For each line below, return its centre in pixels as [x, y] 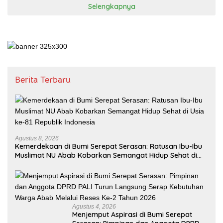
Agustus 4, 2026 [94, 206]
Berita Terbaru [43, 79]
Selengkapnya [111, 6]
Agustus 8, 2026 [37, 138]
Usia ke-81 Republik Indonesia [64, 164]
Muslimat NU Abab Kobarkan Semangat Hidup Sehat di [106, 155]
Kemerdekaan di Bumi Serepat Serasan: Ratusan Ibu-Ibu [109, 146]
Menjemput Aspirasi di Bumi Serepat [132, 214]
